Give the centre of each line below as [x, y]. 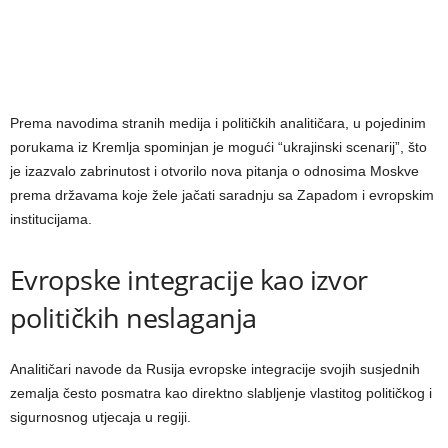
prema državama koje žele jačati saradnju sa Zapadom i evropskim [222, 194]
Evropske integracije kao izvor [189, 279]
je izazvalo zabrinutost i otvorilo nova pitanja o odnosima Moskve [214, 170]
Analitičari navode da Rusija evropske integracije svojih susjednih [215, 368]
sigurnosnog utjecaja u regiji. [100, 416]
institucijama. [51, 218]
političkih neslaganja [133, 317]
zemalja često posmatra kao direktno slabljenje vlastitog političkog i [221, 392]
